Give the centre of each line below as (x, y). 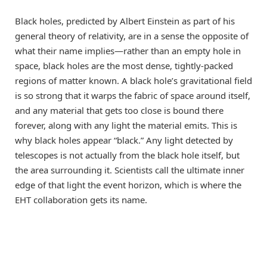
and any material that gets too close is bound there (119, 111)
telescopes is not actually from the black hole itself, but (127, 155)
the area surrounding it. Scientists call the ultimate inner (130, 170)
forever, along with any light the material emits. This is (126, 125)
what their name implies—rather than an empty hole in (128, 51)
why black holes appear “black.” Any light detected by (124, 140)
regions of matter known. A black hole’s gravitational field (133, 81)
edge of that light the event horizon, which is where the (128, 185)
